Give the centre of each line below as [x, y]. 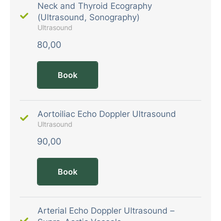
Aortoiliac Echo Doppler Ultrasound [107, 114]
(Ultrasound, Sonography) [89, 17]
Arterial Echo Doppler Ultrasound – [106, 210]
